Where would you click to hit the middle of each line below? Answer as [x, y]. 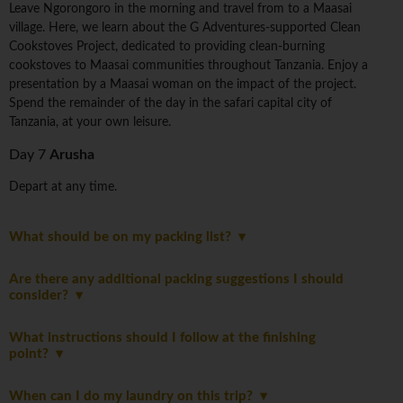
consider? [42, 296]
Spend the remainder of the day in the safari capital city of [170, 104]
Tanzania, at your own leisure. [90, 123]
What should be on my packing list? [124, 237]
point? [32, 354]
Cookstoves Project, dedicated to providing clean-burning [167, 47]
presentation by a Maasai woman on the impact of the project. [183, 85]
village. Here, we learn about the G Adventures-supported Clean [185, 28]
